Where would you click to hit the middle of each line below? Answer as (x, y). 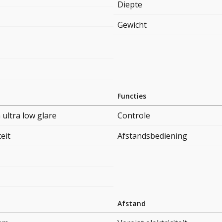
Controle (134, 116)
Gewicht (132, 25)
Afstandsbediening (152, 136)
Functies (132, 96)
